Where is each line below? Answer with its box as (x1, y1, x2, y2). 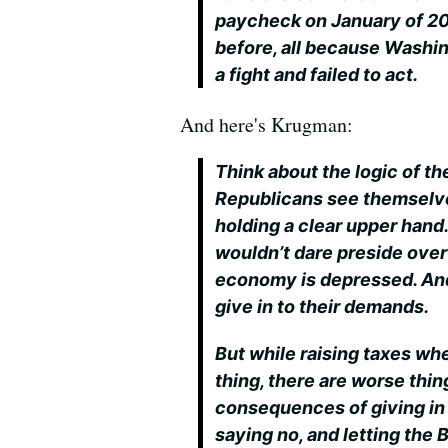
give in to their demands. (215, 296, 430, 317)
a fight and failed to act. (215, 64, 419, 85)
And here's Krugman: (180, 111, 353, 138)
